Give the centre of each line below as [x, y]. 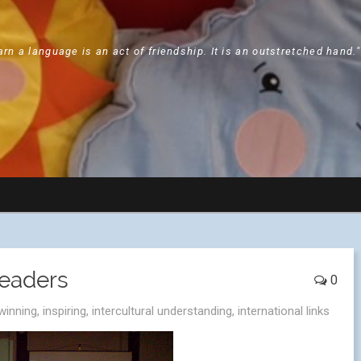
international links [284, 311]
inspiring [64, 311]
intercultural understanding [162, 311]
